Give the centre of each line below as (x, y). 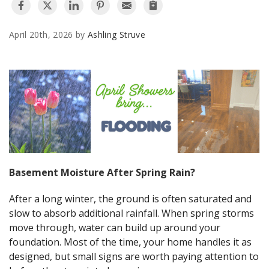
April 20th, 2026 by (48, 34)
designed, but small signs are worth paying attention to (134, 257)
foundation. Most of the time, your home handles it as (130, 242)
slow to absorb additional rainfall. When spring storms (131, 213)
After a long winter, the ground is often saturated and (130, 199)
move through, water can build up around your (115, 228)
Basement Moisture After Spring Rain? (102, 173)
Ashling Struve (116, 34)
